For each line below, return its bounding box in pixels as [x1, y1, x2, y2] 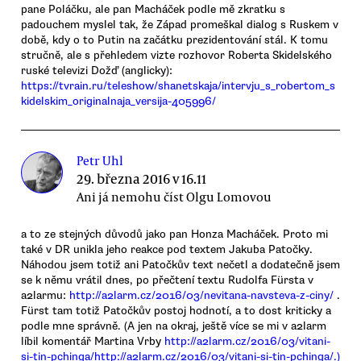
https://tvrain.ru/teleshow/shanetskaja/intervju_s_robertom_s [21, 79, 335, 93]
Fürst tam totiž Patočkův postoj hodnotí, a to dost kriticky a [21, 304, 331, 318]
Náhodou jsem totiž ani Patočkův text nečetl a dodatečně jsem [21, 258, 340, 272]
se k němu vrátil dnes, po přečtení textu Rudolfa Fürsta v [21, 273, 313, 288]
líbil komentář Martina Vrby [21, 334, 164, 349]
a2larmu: [21, 288, 69, 303]
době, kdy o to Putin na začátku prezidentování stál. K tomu [21, 33, 328, 48]
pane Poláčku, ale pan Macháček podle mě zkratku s [21, 2, 285, 17]
